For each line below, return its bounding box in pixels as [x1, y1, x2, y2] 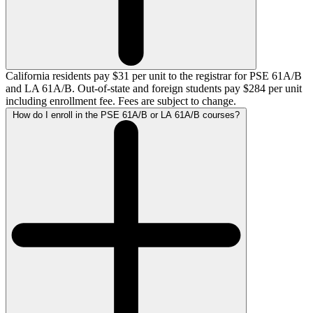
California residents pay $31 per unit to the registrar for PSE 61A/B [6, 69, 302, 82]
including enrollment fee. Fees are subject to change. [6, 94, 236, 107]
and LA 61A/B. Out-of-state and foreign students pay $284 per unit [6, 82, 302, 94]
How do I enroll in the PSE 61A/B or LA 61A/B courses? [13, 109, 240, 120]
